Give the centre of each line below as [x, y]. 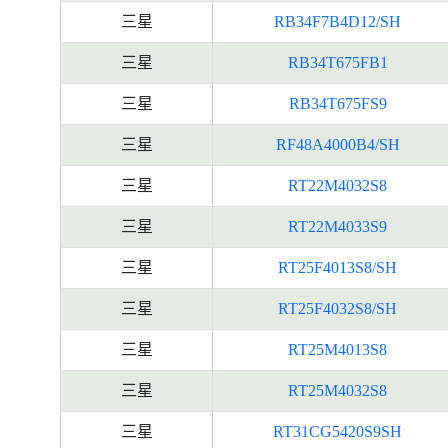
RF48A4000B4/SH [337, 144]
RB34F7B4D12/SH [337, 21]
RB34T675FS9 [337, 103]
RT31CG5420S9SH [337, 431]
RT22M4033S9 [337, 226]
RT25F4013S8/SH [337, 267]
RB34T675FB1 [337, 62]
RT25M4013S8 [337, 349]
